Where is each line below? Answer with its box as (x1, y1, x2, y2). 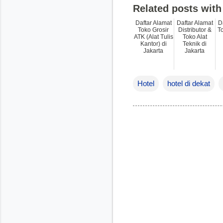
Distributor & (178, 26, 212, 33)
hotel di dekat (167, 79, 210, 88)
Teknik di (183, 40, 207, 47)
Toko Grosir (138, 26, 169, 33)
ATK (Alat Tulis (133, 33, 173, 40)
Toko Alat (182, 33, 207, 40)
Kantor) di (140, 40, 167, 47)
